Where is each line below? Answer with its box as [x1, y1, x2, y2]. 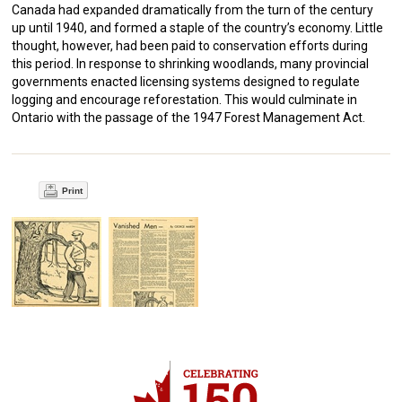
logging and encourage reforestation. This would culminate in [12, 92, 358, 107]
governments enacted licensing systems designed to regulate [12, 74, 361, 89]
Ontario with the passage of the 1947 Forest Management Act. [12, 109, 366, 125]
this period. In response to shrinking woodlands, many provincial [12, 56, 370, 71]
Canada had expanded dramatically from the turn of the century [12, 2, 374, 17]
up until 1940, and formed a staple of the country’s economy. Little [12, 20, 384, 35]
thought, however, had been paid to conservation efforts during [12, 38, 369, 53]
